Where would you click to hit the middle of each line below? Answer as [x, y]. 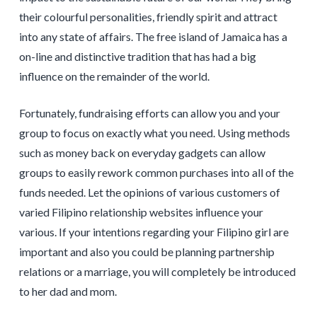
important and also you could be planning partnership [146, 252]
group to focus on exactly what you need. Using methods [154, 133]
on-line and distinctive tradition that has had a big [137, 57]
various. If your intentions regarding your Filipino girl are [154, 232]
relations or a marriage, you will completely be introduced [157, 272]
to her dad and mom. [68, 292]
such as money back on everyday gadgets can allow [142, 153]
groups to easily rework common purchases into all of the [156, 173]
